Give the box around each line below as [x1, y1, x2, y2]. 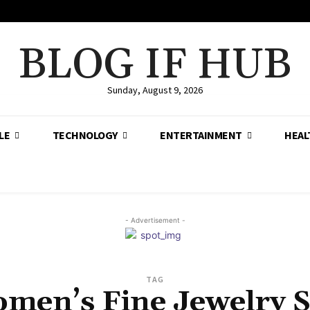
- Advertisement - [125, 216, 185, 224]
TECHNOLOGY [52, 128, 118, 142]
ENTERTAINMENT [160, 128, 242, 142]
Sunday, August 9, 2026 [107, 84, 203, 96]
